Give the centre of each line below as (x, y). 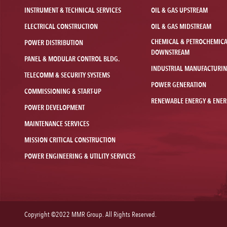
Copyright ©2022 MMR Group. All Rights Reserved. (90, 215)
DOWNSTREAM (170, 52)
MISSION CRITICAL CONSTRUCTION (70, 140)
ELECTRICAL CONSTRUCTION (61, 27)
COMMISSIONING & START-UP (63, 91)
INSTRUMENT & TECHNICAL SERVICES (73, 10)
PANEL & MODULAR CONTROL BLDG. (72, 59)
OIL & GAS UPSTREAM (179, 10)
